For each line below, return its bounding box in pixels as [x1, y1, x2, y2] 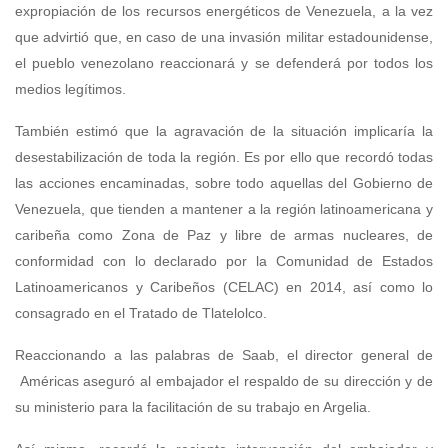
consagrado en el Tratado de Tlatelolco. [15, 305, 267, 322]
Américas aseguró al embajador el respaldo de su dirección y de [15, 373, 433, 390]
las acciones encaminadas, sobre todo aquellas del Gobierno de [15, 175, 433, 192]
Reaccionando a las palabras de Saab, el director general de [15, 347, 433, 364]
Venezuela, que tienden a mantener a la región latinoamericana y [15, 201, 433, 218]
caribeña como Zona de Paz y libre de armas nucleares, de [15, 227, 433, 244]
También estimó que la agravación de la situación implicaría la [15, 123, 433, 140]
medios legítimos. [15, 81, 126, 98]
